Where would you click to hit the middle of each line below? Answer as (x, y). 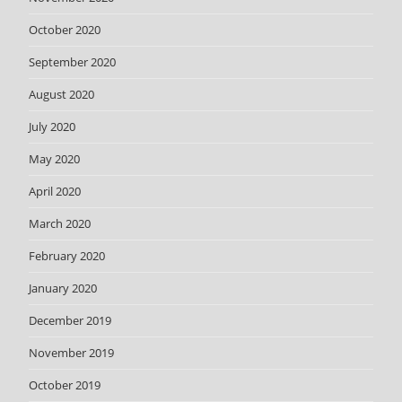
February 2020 (67, 256)
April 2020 (55, 192)
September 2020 (73, 62)
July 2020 (52, 127)
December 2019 (70, 321)
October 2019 (65, 385)
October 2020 (65, 30)
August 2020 (62, 95)
